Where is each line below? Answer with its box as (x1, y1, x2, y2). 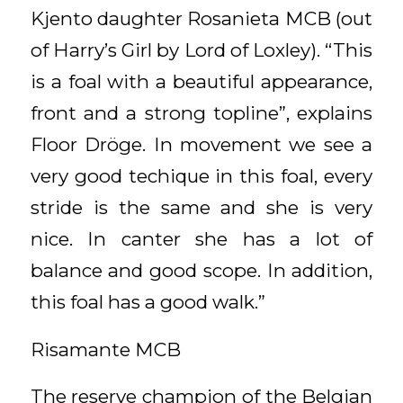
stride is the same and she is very (30, 196, 373, 219)
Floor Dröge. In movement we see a (30, 133, 373, 157)
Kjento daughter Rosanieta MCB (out (30, 7, 373, 31)
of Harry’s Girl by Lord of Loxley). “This (30, 39, 373, 62)
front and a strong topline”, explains (30, 102, 373, 125)
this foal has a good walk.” (30, 291, 265, 314)
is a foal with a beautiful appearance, (30, 70, 373, 94)
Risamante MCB (30, 337, 181, 361)
